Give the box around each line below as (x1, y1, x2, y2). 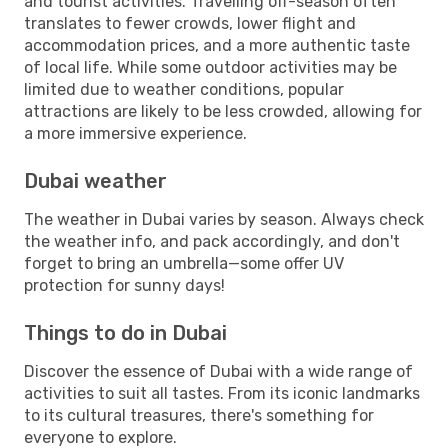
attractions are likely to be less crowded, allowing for (24, 101, 422, 121)
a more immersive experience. (24, 123, 247, 143)
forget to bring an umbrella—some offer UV (24, 253, 344, 273)
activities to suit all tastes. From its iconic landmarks (24, 383, 420, 403)
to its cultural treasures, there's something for (24, 405, 374, 425)
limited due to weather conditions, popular (24, 79, 344, 99)
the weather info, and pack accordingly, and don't (24, 231, 400, 251)
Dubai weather (24, 168, 167, 193)
